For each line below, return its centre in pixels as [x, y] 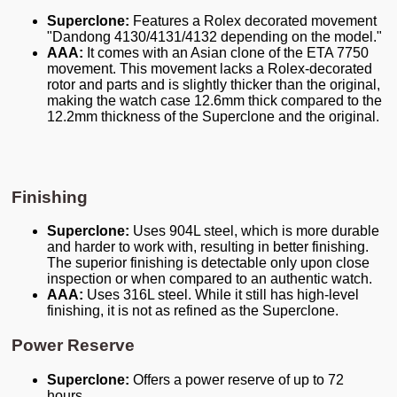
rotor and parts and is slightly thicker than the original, [214, 84]
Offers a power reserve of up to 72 [237, 379]
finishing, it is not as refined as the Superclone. [193, 311]
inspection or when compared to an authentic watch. [210, 279]
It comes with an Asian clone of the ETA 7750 [226, 52]
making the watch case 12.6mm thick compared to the [214, 100]
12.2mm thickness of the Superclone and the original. [213, 116]
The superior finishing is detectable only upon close [208, 263]
